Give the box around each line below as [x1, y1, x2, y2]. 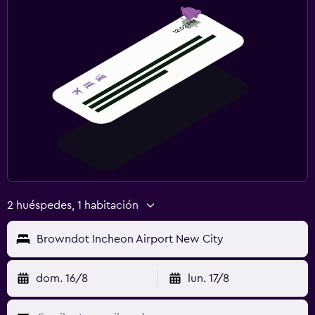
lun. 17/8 [187, 272, 229, 284]
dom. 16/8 [36, 272, 88, 284]
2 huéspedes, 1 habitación [7, 199, 139, 211]
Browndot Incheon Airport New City [37, 233, 224, 245]
